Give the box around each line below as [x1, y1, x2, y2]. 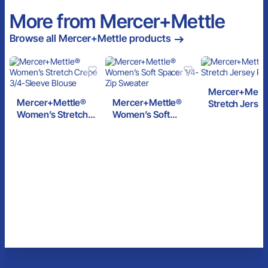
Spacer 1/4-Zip [112, 121, 173, 133]
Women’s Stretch [17, 109, 88, 121]
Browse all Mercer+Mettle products [10, 32, 171, 45]
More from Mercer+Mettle [10, 10, 226, 33]
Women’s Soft [112, 109, 170, 121]
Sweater [112, 133, 147, 145]
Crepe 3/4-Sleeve [17, 121, 92, 133]
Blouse [17, 133, 45, 145]
